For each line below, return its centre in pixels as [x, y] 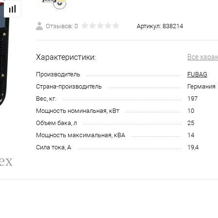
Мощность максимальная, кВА [81, 135]
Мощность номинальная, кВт [78, 111]
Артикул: [150, 26]
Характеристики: [66, 57]
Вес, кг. [46, 99]
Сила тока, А [54, 147]
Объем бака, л [56, 123]
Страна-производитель [69, 86]
